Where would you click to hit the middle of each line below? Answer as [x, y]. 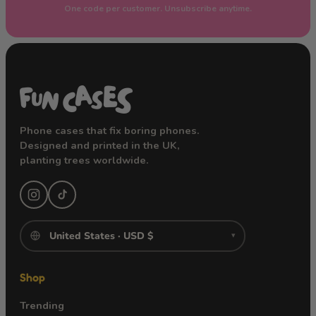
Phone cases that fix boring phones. [110, 130]
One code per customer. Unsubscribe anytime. [158, 8]
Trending [42, 305]
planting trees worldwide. [84, 160]
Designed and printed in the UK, [100, 145]
